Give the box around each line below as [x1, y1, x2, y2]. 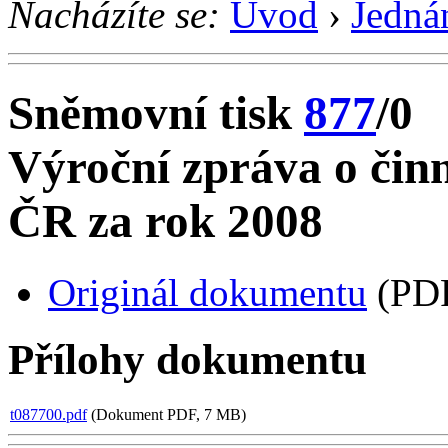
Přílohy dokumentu [8, 335, 367, 383]
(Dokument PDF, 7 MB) [87, 405, 246, 423]
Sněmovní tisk [8, 87, 304, 140]
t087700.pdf [10, 405, 87, 423]
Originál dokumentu [48, 270, 367, 314]
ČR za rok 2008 [8, 195, 323, 248]
